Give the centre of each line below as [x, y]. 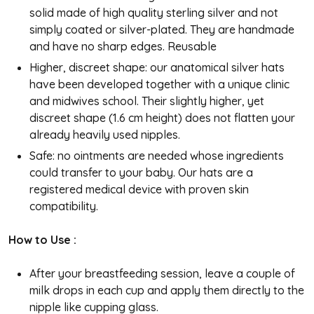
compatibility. [64, 206]
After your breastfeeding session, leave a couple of [162, 273]
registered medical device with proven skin [139, 189]
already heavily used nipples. [105, 134]
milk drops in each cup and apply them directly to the [167, 290]
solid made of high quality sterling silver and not [154, 12]
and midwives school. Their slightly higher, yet [147, 101]
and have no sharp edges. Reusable [123, 46]
